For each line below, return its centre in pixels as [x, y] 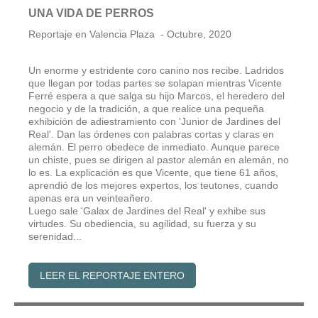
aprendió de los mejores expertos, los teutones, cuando [153, 186]
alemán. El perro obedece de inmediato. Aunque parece [154, 147]
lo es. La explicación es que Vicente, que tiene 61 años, [153, 173]
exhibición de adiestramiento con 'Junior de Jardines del [154, 122]
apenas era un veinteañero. [91, 198]
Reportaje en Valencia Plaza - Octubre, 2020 [130, 34]
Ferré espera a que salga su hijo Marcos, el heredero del [157, 96]
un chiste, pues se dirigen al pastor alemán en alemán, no [159, 160]
